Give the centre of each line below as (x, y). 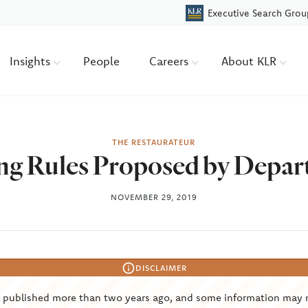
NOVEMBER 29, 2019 (154, 197)
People (102, 60)
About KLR (251, 60)
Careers (171, 60)
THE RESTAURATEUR (154, 142)
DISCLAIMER (161, 268)
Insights (32, 60)
